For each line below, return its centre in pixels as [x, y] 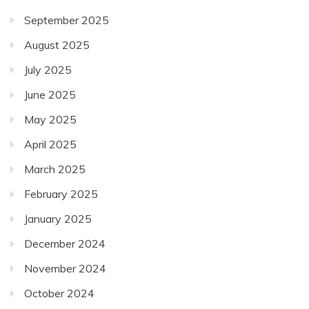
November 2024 [65, 268]
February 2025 [61, 193]
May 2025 [50, 119]
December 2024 [65, 243]
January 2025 [58, 218]
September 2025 [67, 20]
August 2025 [57, 44]
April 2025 [50, 144]
